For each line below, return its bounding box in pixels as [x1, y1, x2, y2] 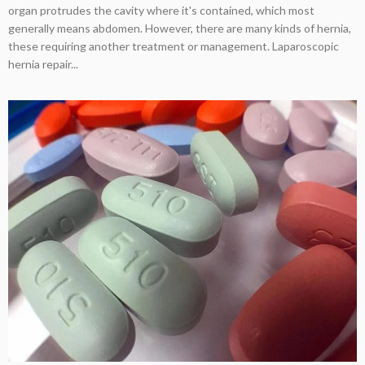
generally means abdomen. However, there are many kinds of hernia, [8, 21, 351, 36]
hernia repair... [8, 57, 78, 72]
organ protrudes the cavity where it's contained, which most [8, 3, 314, 18]
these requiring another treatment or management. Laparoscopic [8, 39, 339, 54]
